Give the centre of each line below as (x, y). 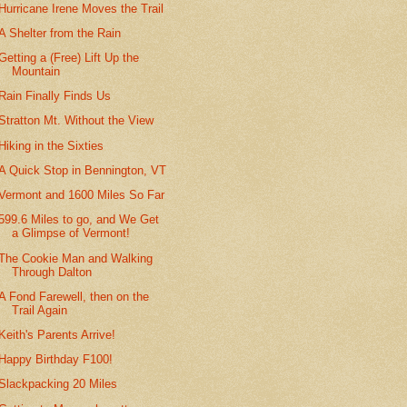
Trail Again (40, 310)
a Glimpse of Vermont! (71, 233)
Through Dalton (52, 272)
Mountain (36, 72)
